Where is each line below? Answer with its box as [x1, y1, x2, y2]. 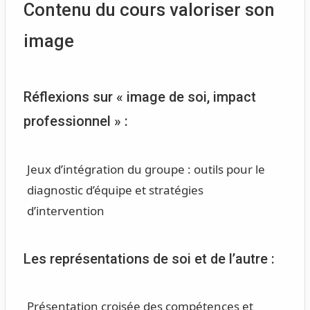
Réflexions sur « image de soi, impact [23, 89, 256, 105]
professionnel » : [23, 113, 128, 129]
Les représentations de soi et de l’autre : [23, 250, 275, 267]
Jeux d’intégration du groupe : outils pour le [26, 161, 265, 177]
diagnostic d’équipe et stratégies [26, 181, 203, 198]
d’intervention [26, 202, 104, 219]
